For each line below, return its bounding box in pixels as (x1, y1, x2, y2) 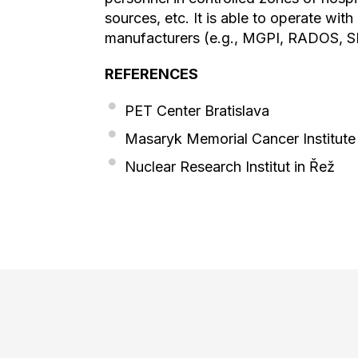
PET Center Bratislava (124, 102, 269, 120)
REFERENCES (104, 66, 198, 83)
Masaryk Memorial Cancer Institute (124, 130, 356, 148)
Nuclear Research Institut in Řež (124, 158, 335, 176)
